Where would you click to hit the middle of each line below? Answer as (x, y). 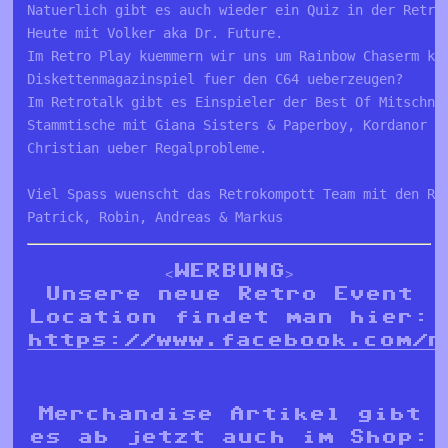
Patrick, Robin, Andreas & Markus (155, 217)
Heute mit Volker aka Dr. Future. (155, 33)
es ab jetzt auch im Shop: (229, 436)
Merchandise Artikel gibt (229, 413)
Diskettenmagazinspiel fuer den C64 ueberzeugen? (215, 79)
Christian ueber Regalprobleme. (151, 148)
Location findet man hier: (229, 316)
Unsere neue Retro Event (229, 293)
